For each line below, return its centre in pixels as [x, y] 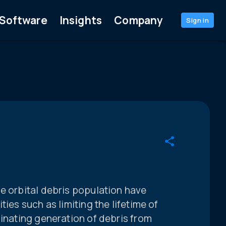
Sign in [197, 20]
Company [139, 20]
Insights [81, 20]
